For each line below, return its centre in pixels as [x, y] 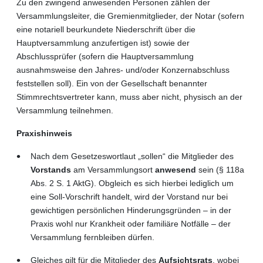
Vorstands [51, 169]
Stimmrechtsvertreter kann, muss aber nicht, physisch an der [129, 97]
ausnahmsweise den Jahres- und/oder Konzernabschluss [123, 70]
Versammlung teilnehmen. [65, 110]
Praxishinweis [44, 133]
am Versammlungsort [113, 169]
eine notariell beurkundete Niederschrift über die [106, 29]
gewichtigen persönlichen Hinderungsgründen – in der [131, 210]
